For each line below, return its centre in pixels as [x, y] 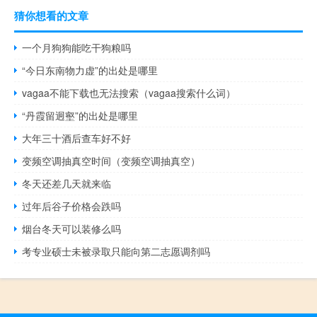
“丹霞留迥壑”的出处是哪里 [80, 116]
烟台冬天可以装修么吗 [72, 229]
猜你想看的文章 [51, 16]
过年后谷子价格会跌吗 [72, 206]
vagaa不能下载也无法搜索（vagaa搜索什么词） [129, 93]
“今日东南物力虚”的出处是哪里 [90, 70]
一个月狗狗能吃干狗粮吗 [77, 48]
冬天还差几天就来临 [67, 184]
